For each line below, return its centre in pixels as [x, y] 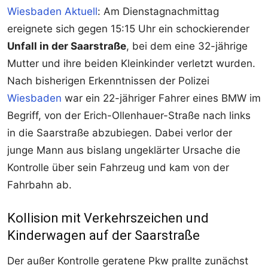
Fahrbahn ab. [39, 185]
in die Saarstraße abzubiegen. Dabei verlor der [120, 133]
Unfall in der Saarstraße [67, 46]
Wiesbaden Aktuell [52, 12]
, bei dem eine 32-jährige [187, 46]
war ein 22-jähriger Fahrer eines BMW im [161, 98]
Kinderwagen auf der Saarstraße [103, 236]
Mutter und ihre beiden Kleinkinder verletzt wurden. [131, 64]
